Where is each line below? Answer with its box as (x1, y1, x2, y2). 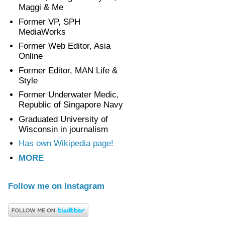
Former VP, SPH (19, 17, 81, 27)
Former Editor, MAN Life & (19, 65, 118, 75)
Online (19, 51, 43, 61)
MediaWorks (19, 27, 66, 37)
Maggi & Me (19, 3, 64, 13)
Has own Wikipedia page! (19, 139, 114, 149)
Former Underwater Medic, (19, 90, 120, 100)
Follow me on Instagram (8, 181, 104, 191)
